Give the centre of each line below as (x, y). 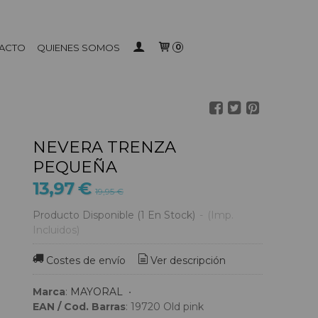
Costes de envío (86, 261)
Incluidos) (56, 230)
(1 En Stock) (168, 215)
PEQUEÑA (75, 167)
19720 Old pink (183, 306)
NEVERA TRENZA (104, 147)
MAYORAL (97, 291)
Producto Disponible (83, 215)
